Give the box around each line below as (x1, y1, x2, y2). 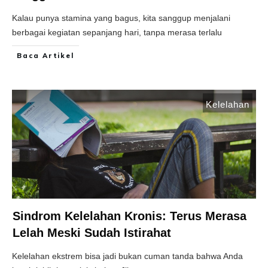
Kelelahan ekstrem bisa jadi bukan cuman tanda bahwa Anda (12, 251, 243, 261)
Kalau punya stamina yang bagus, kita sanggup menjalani (12, 13, 230, 23)
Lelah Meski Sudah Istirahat (13, 226, 171, 240)
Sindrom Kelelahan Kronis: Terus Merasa (13, 209, 246, 223)
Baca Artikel (17, 51, 74, 60)
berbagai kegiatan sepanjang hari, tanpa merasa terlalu (12, 28, 222, 38)
